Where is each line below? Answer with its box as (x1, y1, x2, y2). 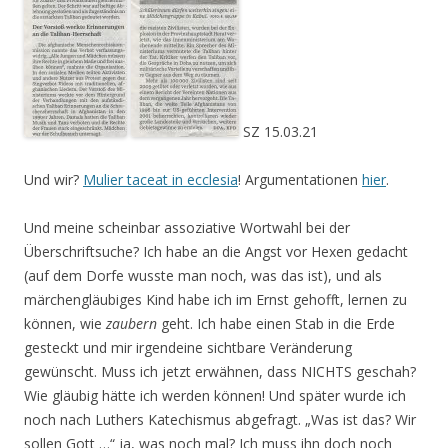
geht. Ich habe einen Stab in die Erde (157, 314, 395, 333)
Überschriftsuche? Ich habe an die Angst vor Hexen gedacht (24, 242, 408, 261)
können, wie (24, 314, 106, 333)
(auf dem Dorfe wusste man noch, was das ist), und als (24, 266, 382, 285)
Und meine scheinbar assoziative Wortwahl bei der (24, 218, 350, 237)
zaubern (106, 314, 157, 333)
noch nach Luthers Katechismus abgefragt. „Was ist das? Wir (24, 410, 416, 429)
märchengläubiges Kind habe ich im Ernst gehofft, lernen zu (24, 290, 407, 309)
